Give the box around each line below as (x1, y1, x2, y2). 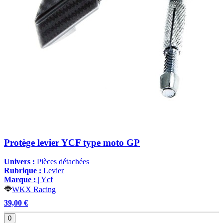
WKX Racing (12, 185, 56, 194)
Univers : (4, 157, 35, 166)
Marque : (4, 175, 36, 184)
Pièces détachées (35, 157, 89, 166)
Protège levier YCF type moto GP (4, 137, 140, 148)
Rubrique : (4, 166, 41, 175)
